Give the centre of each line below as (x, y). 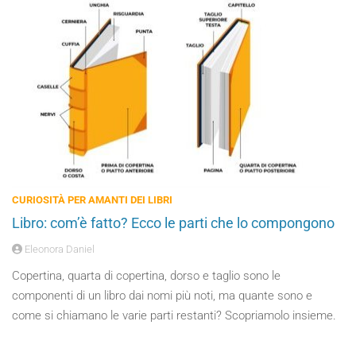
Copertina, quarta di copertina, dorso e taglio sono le (146, 276)
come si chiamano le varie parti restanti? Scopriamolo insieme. (174, 315)
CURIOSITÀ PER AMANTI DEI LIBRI (92, 200)
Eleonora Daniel (58, 249)
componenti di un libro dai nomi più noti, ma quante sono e (162, 296)
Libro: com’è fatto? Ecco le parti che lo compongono (173, 223)
